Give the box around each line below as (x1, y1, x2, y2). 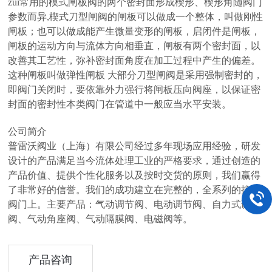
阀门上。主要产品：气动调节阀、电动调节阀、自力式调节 (8, 199, 261, 209)
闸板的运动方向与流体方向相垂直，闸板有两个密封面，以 (8, 41, 261, 51)
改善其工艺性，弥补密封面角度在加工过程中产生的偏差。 (8, 55, 261, 66)
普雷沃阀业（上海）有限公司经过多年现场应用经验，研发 (8, 141, 261, 151)
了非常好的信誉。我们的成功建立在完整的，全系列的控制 (8, 185, 261, 195)
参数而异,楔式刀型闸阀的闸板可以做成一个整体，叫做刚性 (8, 12, 263, 22)
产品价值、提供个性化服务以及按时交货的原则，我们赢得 (8, 170, 261, 180)
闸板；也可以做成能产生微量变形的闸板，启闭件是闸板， (8, 26, 261, 36)
